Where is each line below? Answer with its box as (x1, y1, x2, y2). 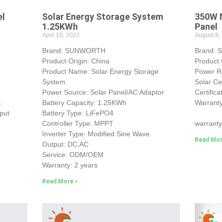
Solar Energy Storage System (42, 11, 163, 22)
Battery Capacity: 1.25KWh (42, 99, 126, 107)
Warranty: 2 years (42, 161, 98, 169)
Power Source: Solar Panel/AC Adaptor (42, 88, 164, 97)
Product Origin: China (42, 57, 113, 65)
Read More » (42, 178, 78, 185)
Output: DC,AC (42, 140, 89, 149)
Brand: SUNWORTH (42, 47, 106, 55)
